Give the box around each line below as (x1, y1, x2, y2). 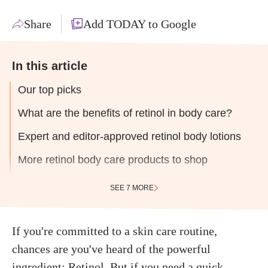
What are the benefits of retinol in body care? (18, 107, 232, 119)
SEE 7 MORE (109, 184, 154, 192)
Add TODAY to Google (83, 17, 196, 31)
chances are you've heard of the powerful (12, 242, 211, 255)
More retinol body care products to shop (18, 154, 208, 166)
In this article (12, 59, 87, 72)
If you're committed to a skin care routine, (12, 224, 217, 237)
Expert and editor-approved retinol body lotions (18, 130, 241, 142)
